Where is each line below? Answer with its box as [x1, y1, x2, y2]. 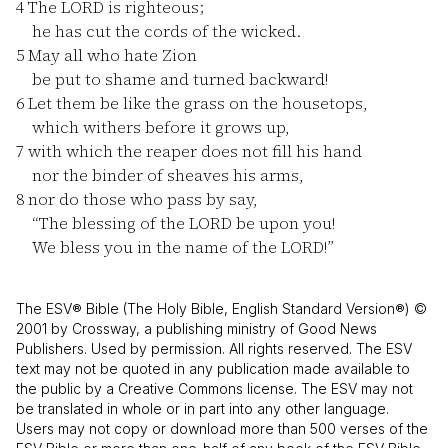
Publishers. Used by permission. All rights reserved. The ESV [16, 340, 412, 357]
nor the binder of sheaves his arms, [16, 164, 304, 186]
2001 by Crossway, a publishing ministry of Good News [16, 320, 377, 337]
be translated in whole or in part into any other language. [16, 400, 389, 417]
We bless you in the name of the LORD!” [16, 236, 334, 258]
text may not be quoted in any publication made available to [16, 360, 410, 377]
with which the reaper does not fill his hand [24, 140, 362, 162]
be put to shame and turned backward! [16, 68, 328, 90]
